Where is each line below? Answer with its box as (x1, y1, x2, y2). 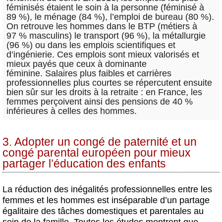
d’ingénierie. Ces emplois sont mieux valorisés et (6, 50, 199, 60)
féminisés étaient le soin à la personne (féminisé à (6, 2, 204, 13)
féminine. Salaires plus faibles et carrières (6, 68, 171, 79)
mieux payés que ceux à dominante (6, 59, 147, 69)
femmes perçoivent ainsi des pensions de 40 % (6, 97, 193, 107)
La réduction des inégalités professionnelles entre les (2, 184, 212, 195)
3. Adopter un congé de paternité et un (2, 136, 197, 149)
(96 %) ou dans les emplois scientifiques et (6, 40, 175, 51)
